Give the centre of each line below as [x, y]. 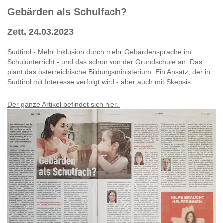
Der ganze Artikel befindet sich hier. [64, 104]
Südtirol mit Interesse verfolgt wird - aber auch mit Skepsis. [101, 82]
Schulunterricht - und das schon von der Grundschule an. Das [105, 62]
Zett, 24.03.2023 [41, 32]
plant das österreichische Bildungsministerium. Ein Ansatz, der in [109, 72]
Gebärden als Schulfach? [67, 12]
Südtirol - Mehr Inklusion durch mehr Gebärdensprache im [99, 52]
